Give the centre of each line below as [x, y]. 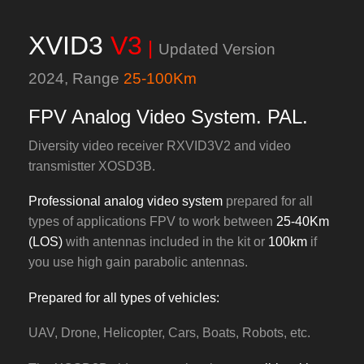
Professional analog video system [126, 201]
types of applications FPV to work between [152, 222]
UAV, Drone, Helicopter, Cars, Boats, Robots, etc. [169, 333]
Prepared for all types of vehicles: [124, 297]
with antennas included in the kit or [165, 242]
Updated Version [217, 50]
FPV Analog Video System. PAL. [168, 116]
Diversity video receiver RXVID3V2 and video [160, 145]
